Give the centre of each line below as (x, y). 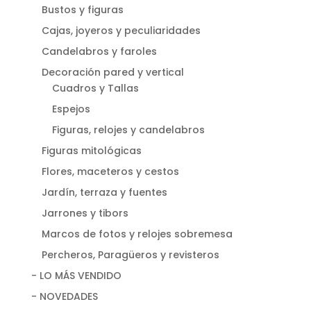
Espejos (71, 109)
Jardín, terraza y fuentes (104, 192)
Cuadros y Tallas (95, 88)
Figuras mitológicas (91, 150)
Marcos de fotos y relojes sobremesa (137, 234)
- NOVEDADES (64, 296)
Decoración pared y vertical (112, 72)
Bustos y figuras (82, 9)
